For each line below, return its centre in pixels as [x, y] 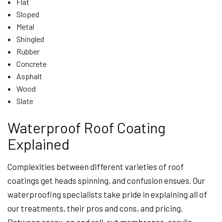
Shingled [30, 39]
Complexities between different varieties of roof [96, 166]
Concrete [31, 64]
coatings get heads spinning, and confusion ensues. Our [106, 180]
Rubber [28, 51]
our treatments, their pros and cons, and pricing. [95, 208]
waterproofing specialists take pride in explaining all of [107, 194]
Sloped [28, 14]
